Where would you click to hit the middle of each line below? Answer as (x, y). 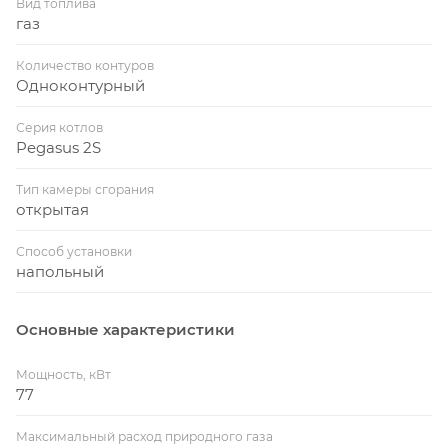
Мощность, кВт (63, 375)
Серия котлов (59, 128)
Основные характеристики (125, 330)
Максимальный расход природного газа (144, 437)
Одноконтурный (80, 86)
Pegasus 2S (58, 148)
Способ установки (74, 252)
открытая (52, 210)
